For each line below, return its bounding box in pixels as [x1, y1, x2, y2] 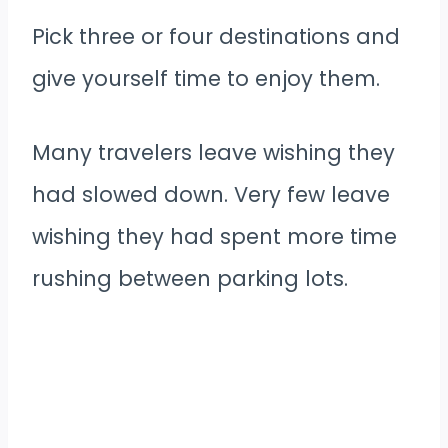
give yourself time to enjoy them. [32, 64, 380, 94]
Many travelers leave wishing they [32, 138, 395, 168]
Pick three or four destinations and [32, 22, 400, 52]
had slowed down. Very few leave [32, 180, 390, 210]
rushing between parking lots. [32, 264, 348, 294]
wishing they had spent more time [32, 222, 397, 252]
